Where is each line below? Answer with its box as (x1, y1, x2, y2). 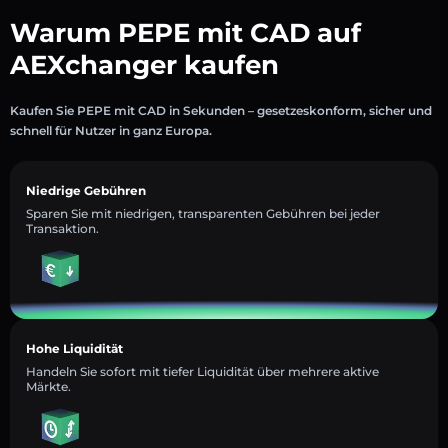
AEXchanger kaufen (10, 48, 279, 81)
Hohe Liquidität (26, 340, 123, 356)
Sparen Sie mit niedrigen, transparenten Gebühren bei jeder (26, 205, 380, 221)
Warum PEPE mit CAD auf (10, 16, 361, 49)
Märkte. (26, 378, 71, 394)
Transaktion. (26, 220, 99, 236)
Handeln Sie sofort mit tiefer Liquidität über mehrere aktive (26, 363, 379, 379)
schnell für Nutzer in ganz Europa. (10, 122, 212, 138)
